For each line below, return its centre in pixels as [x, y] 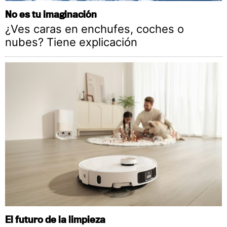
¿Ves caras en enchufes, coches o [94, 29]
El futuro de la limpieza [55, 219]
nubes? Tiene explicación [71, 42]
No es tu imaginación [51, 14]
